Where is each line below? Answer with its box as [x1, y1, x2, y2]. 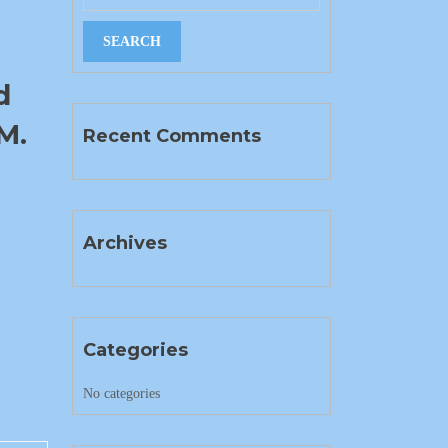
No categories [82, 386, 160, 401]
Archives [82, 232, 167, 254]
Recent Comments [82, 125, 261, 147]
